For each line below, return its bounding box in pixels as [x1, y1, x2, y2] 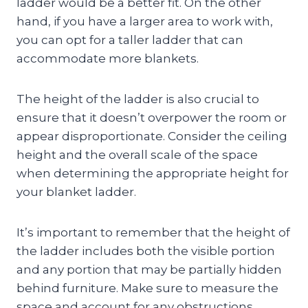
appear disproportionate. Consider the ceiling [16, 129, 287, 143]
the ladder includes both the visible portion [16, 243, 275, 258]
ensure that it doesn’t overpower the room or [16, 110, 287, 124]
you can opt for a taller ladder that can [16, 32, 243, 47]
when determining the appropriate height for [16, 166, 289, 180]
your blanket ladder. [16, 184, 136, 199]
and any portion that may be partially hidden [16, 262, 282, 276]
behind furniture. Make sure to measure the [16, 280, 278, 295]
